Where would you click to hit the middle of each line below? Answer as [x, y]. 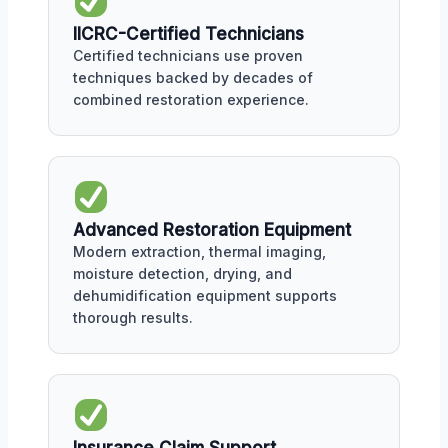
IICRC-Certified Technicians [188, 34]
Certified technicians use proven [188, 56]
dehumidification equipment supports [205, 295]
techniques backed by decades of [193, 78]
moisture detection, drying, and [182, 273]
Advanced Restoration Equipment [212, 230]
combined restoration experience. [191, 100]
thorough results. [133, 317]
